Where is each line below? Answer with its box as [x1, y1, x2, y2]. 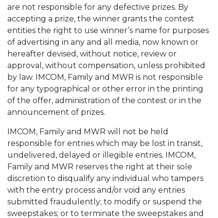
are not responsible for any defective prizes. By [7, 2, 188, 12]
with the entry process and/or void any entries [7, 185, 185, 195]
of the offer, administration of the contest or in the [7, 96, 201, 105]
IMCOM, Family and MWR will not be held [7, 127, 168, 136]
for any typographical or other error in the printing [7, 84, 203, 93]
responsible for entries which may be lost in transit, [7, 139, 202, 148]
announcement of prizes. [7, 108, 105, 117]
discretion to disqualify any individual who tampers [7, 174, 203, 183]
